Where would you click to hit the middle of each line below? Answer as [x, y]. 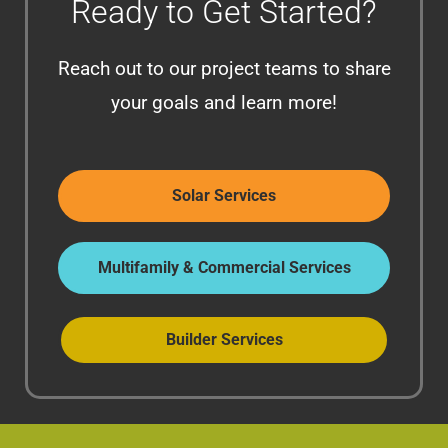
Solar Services [224, 195]
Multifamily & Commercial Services [224, 267]
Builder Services [224, 339]
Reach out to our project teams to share [224, 68]
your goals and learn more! [224, 102]
